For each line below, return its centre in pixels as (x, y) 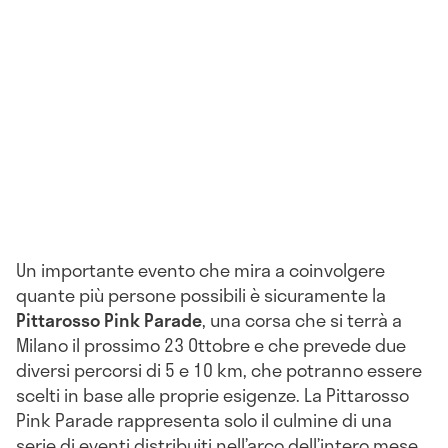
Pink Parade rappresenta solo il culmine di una (204, 419)
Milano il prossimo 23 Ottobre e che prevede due (211, 344)
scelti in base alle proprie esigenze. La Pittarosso (212, 394)
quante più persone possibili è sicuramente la (201, 294)
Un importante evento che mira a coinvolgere (200, 269)
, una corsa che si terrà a (302, 319)
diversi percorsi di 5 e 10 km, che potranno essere (219, 369)
